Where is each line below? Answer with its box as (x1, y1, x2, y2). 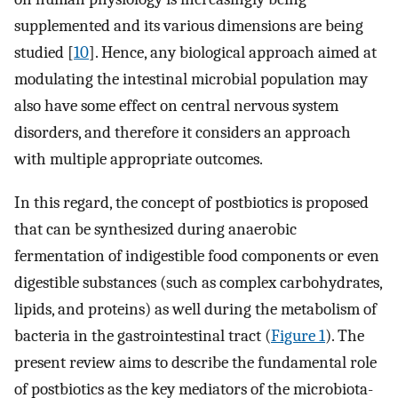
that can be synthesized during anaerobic (14, 219, 297, 239)
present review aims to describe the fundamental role (14, 352, 377, 372)
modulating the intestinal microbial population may (14, 68, 368, 89)
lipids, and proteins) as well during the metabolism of (14, 298, 377, 319)
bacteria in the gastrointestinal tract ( (14, 325, 271, 346)
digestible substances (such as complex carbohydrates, (14, 272, 382, 292)
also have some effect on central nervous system (14, 95, 338, 115)
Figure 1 (271, 325, 325, 346)
